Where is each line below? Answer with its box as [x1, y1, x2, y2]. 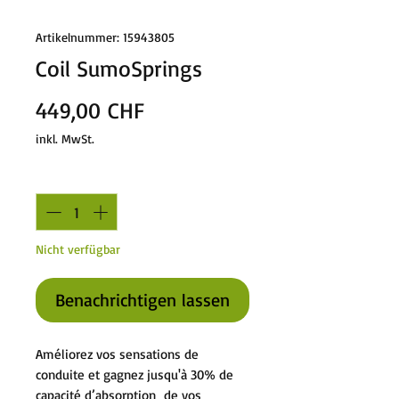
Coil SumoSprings [36, 54, 202, 83]
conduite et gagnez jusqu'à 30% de [36, 365, 233, 383]
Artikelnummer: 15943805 [36, 29, 175, 45]
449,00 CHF [36, 96, 144, 125]
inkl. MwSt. [36, 131, 94, 147]
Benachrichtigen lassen [55, 288, 230, 311]
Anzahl [36, 167, 77, 187]
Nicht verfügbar [36, 240, 120, 256]
